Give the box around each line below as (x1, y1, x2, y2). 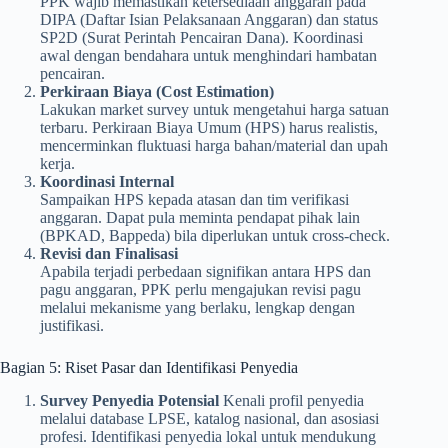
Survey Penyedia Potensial (40, 391, 223, 409)
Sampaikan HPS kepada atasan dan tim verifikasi (40, 190, 349, 208)
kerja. (40, 154, 75, 172)
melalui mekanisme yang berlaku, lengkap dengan (40, 298, 355, 316)
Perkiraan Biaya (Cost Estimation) (40, 82, 274, 100)
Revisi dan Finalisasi (40, 244, 178, 262)
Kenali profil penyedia (223, 391, 364, 409)
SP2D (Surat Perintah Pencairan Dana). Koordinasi (40, 28, 363, 46)
